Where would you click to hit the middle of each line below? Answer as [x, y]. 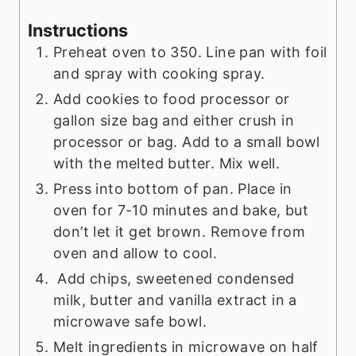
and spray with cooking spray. [159, 73]
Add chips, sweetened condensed [174, 278]
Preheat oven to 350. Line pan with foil [190, 52]
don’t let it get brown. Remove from [179, 231]
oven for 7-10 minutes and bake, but [181, 210]
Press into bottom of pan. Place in [173, 188]
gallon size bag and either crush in [174, 120]
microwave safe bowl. [130, 321]
